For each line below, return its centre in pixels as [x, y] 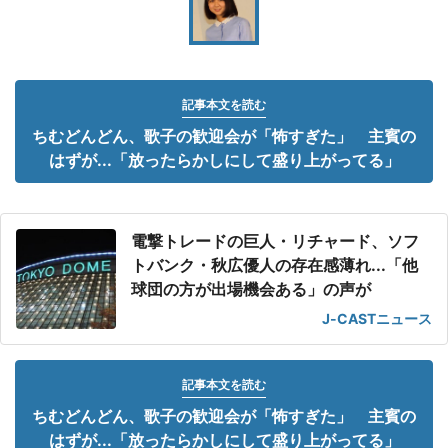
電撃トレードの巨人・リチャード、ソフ [275, 241]
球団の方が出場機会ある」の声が [251, 289]
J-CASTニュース [377, 318]
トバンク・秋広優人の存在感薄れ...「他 [274, 265]
